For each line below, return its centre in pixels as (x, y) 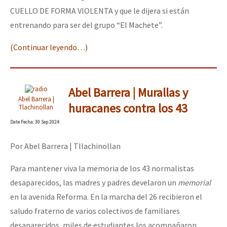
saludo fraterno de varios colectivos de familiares (95, 211)
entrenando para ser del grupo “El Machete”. (86, 25)
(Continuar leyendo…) (49, 47)
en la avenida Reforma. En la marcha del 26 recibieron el (106, 197)
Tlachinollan (36, 107)
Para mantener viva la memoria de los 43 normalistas (102, 168)
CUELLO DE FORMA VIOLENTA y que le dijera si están (100, 11)
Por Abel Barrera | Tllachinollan (65, 146)
